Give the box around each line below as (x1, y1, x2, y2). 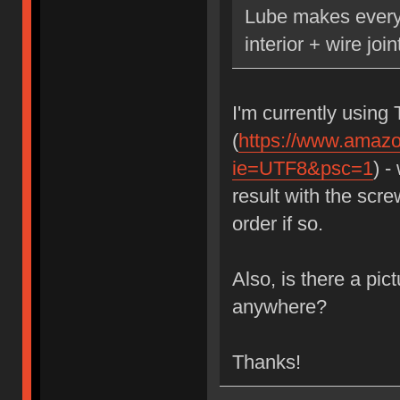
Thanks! (231, 350, 301, 373)
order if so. (231, 212, 323, 235)
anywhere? (231, 295, 327, 318)
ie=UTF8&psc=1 (231, 156, 373, 179)
